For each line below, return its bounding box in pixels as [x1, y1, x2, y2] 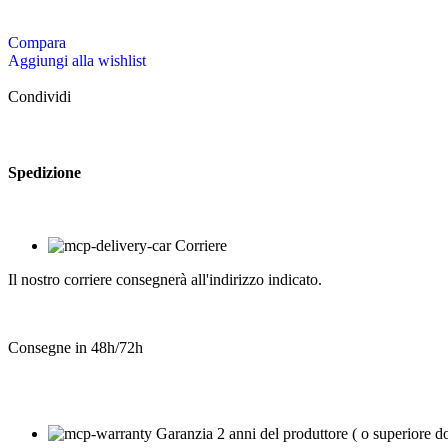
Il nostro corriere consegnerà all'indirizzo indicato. [8, 270, 322, 288]
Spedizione [8, 163, 81, 181]
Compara [8, 34, 66, 52]
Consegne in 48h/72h [8, 338, 143, 356]
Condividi [8, 88, 71, 106]
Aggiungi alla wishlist [8, 52, 146, 70]
